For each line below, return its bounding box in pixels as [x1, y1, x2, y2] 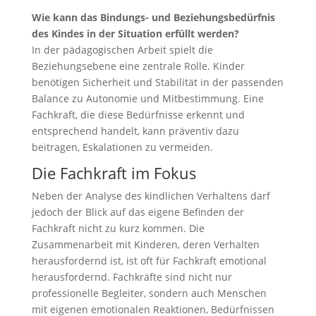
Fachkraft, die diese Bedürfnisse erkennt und [31, 108, 245, 121]
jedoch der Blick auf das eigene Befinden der [31, 205, 244, 219]
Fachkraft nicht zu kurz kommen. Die [31, 221, 205, 235]
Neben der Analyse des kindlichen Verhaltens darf [31, 189, 270, 202]
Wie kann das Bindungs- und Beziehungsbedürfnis [31, 11, 275, 24]
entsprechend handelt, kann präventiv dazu [31, 124, 239, 138]
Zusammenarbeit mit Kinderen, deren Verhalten [31, 238, 260, 251]
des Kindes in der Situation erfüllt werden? [31, 27, 239, 40]
